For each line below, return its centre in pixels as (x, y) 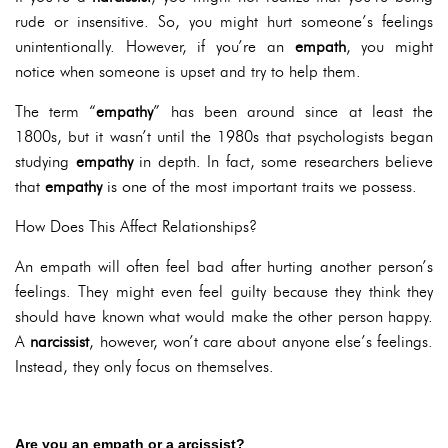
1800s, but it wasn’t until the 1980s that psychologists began (224, 137)
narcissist (60, 342)
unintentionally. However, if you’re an (155, 47)
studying (45, 162)
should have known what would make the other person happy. (224, 317)
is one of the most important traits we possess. (259, 187)
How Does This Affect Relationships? (136, 227)
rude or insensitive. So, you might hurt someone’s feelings (224, 22)
